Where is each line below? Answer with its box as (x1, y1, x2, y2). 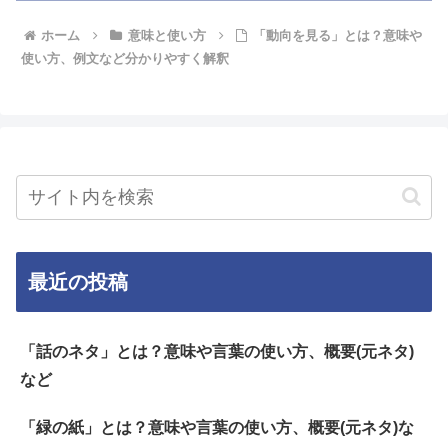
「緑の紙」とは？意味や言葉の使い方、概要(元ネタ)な (20, 418, 414, 436)
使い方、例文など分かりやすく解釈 (21, 50, 230, 66)
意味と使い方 (127, 27, 206, 43)
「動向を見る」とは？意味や (253, 27, 423, 43)
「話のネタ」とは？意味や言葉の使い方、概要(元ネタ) (20, 342, 414, 360)
